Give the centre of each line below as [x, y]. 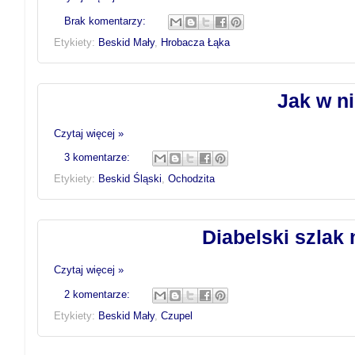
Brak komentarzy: [106, 21]
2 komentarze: [98, 294]
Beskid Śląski [130, 179]
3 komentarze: [98, 158]
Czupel [177, 316]
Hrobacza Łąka [195, 42]
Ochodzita [191, 179]
